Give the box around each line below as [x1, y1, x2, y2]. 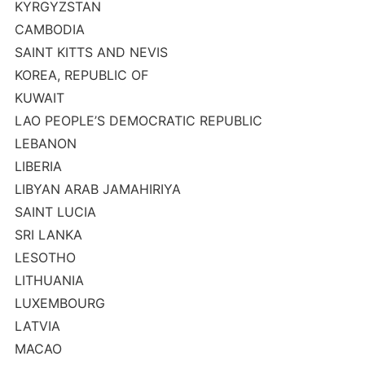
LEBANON [14, 135, 77, 152]
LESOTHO [14, 249, 76, 266]
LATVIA [14, 318, 60, 334]
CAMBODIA [14, 21, 85, 37]
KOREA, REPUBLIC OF [14, 67, 148, 83]
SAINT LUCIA [14, 204, 96, 220]
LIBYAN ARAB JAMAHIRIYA [14, 181, 181, 197]
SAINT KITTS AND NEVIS [14, 44, 168, 60]
